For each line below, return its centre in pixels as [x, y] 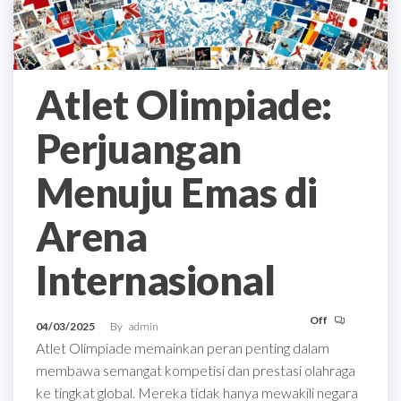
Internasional [156, 280]
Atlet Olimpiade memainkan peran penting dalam [183, 347]
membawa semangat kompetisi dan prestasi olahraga [196, 370]
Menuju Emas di [177, 192]
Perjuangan [139, 148]
